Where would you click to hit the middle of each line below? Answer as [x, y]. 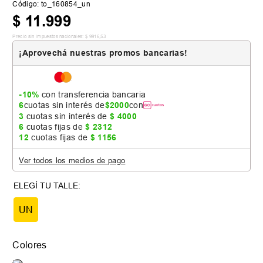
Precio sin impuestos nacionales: [48, 37]
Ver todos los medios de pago [72, 160]
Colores [30, 245]
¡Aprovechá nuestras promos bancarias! [103, 53]
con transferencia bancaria [92, 94]
